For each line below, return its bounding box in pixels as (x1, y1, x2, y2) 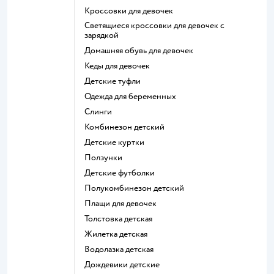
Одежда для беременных (91, 91, 176, 102)
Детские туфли (91, 75, 141, 86)
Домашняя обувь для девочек (91, 45, 193, 56)
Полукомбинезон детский (91, 182, 184, 193)
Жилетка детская (92, 228, 147, 239)
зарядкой (84, 29, 119, 40)
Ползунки (91, 152, 122, 163)
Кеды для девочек (89, 60, 150, 71)
